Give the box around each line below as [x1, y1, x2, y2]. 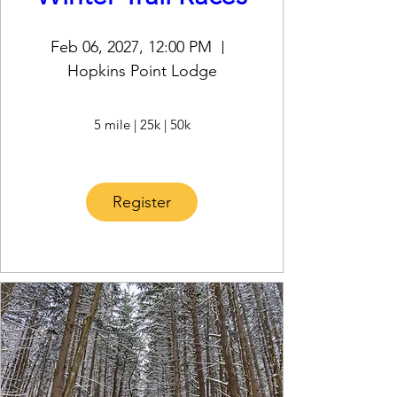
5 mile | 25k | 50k [93, 116, 191, 134]
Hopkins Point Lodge [66, 61, 217, 81]
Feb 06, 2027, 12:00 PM [50, 37, 212, 57]
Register [113, 191, 171, 212]
